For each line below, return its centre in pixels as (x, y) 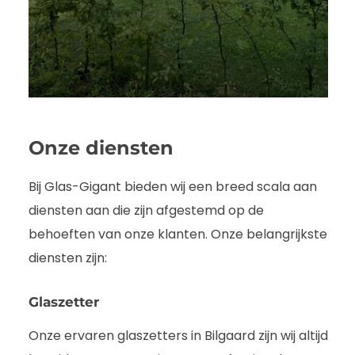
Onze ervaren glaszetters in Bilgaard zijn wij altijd (178, 336)
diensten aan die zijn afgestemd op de (146, 211)
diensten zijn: (68, 258)
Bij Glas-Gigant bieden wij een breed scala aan (173, 187)
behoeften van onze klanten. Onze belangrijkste (178, 235)
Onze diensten (101, 148)
